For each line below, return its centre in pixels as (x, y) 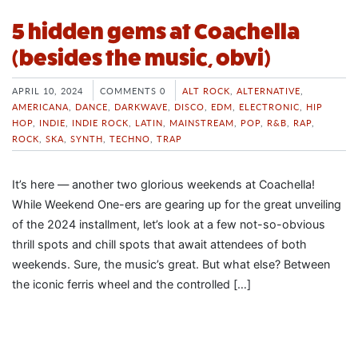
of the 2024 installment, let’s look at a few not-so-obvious (169, 224)
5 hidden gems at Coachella (156, 31)
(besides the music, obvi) (141, 58)
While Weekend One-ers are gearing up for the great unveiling (177, 204)
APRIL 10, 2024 (48, 90)
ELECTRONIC (269, 106)
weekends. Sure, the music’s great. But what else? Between (171, 264)
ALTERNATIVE (268, 90)
